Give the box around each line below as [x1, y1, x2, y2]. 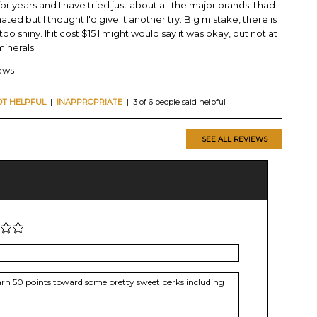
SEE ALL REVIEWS [201, 134, 267, 144]
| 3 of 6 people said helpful [122, 97, 226, 108]
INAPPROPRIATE [57, 97, 122, 108]
